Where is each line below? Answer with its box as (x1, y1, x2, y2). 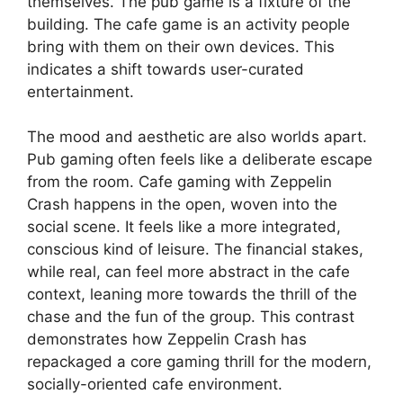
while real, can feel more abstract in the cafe (27, 263, 350, 282)
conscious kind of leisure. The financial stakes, (27, 240, 363, 259)
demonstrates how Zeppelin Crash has (27, 330, 307, 349)
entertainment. (27, 82, 134, 101)
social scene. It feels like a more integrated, (27, 218, 341, 237)
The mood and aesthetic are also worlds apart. (27, 128, 367, 147)
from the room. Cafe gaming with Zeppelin (27, 173, 332, 192)
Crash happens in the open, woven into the (27, 195, 337, 214)
